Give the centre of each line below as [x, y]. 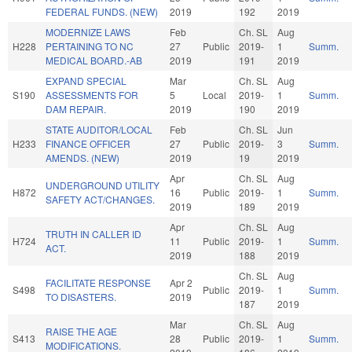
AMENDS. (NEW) [82, 157]
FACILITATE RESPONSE [98, 282]
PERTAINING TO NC [90, 46]
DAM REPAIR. [76, 108]
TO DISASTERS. [81, 296]
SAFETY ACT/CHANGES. [100, 199]
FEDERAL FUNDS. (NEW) [102, 11]
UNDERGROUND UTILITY [103, 185]
